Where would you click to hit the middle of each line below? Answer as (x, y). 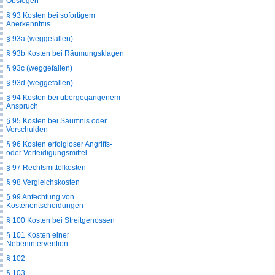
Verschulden (27, 130)
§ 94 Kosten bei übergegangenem (63, 98)
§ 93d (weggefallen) (40, 83)
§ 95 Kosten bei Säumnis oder (56, 121)
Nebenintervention (37, 244)
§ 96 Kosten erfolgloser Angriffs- (59, 144)
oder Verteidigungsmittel (47, 153)
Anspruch (22, 106)
